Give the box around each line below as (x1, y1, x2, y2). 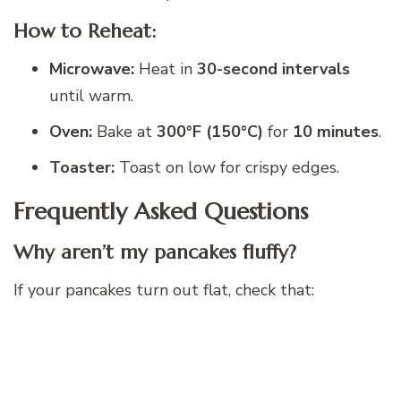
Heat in (134, 58, 197, 81)
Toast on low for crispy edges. (115, 157, 339, 179)
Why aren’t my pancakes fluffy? (13, 239, 296, 264)
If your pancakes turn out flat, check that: (13, 279, 314, 302)
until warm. (49, 85, 133, 107)
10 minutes (293, 121, 379, 143)
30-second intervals (197, 58, 350, 81)
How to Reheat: (13, 18, 156, 43)
